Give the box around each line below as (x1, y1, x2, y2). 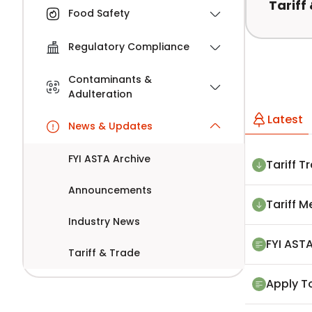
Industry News (68, 214, 140, 228)
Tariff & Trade (68, 245, 140, 260)
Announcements (68, 182, 152, 197)
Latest (267, 111, 303, 127)
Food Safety (68, 6, 130, 21)
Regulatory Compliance (68, 40, 189, 54)
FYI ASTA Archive (68, 151, 150, 166)
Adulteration (68, 86, 132, 101)
